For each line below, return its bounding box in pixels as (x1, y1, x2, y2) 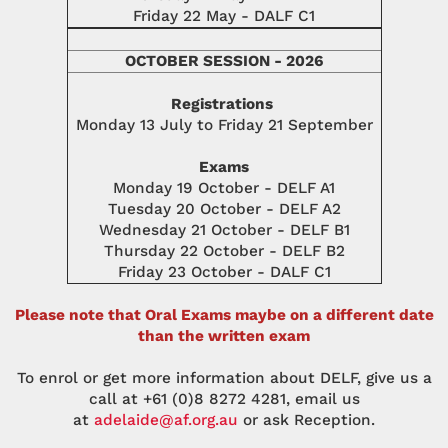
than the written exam (138, 327, 310, 346)
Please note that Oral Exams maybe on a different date (14, 306, 434, 325)
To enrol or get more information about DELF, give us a (16, 369, 432, 388)
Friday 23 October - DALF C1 (117, 263, 331, 282)
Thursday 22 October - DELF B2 (103, 242, 345, 261)
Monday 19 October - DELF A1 (113, 179, 335, 198)
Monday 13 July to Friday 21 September (75, 116, 373, 135)
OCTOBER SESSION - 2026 (125, 52, 323, 71)
